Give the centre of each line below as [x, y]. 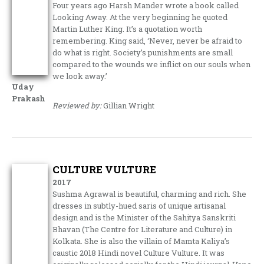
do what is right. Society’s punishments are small [143, 52]
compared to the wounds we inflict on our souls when [152, 64]
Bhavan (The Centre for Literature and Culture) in [143, 229]
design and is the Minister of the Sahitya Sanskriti [144, 217]
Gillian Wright [128, 105]
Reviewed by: [77, 105]
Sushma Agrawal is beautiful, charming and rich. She [150, 194]
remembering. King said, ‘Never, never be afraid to [148, 40]
